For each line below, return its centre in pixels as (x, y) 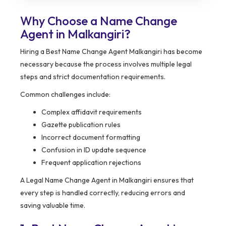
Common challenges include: (65, 94)
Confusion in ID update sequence (94, 150)
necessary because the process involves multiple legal (106, 64)
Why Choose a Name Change (99, 20)
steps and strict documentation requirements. (93, 76)
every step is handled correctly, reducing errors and (103, 192)
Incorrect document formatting (91, 137)
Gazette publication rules (81, 124)
